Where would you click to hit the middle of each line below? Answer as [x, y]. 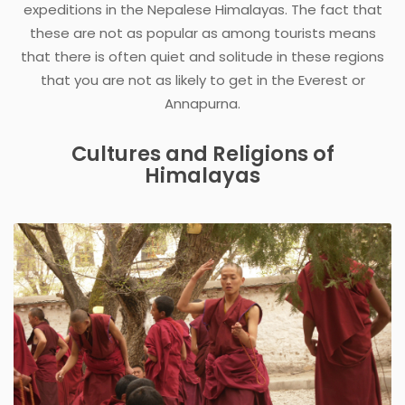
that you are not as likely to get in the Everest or [202, 80]
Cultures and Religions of [202, 153]
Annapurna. [202, 103]
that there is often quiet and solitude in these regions [202, 56]
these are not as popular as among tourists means [202, 33]
